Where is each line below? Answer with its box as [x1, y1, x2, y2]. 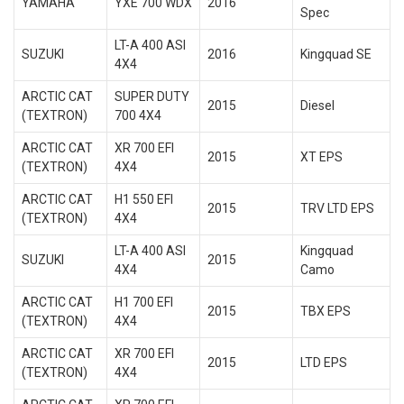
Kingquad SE [299, 47, 372, 61]
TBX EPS [299, 304, 351, 318]
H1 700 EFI [114, 295, 173, 309]
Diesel [299, 98, 335, 113]
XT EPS [299, 150, 343, 164]
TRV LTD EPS [299, 201, 374, 216]
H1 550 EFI [114, 192, 173, 207]
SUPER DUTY [114, 89, 189, 104]
